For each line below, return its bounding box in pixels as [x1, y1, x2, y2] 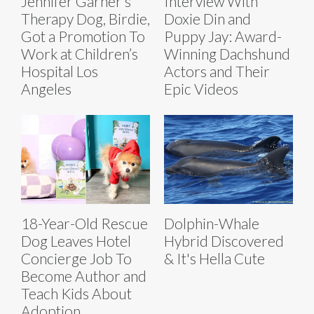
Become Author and [21, 267, 146, 285]
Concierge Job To [21, 250, 132, 268]
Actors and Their [164, 62, 270, 81]
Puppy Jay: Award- [164, 27, 282, 46]
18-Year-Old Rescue [21, 214, 148, 233]
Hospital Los [21, 62, 98, 81]
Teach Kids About [21, 285, 132, 303]
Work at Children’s [21, 45, 138, 63]
